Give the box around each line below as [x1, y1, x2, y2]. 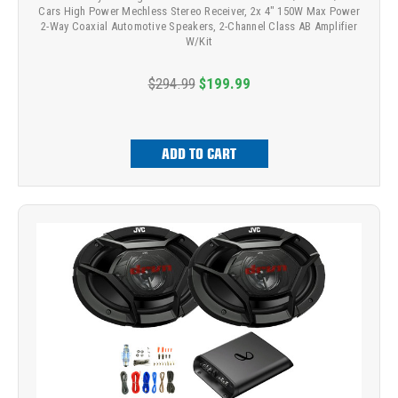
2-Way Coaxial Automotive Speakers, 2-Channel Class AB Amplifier [41, 19, 357, 33]
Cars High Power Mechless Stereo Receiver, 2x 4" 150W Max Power [38, 4, 360, 18]
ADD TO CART [162, 144, 236, 163]
